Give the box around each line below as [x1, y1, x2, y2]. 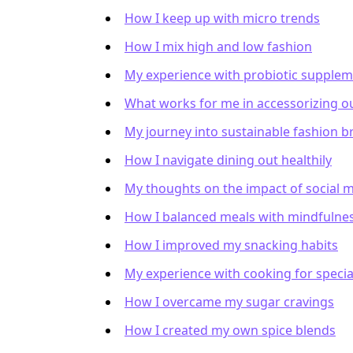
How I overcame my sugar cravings [124, 293, 334, 310]
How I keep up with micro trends [124, 9, 320, 27]
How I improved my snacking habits [124, 236, 338, 254]
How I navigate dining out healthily [124, 151, 332, 169]
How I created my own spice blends [124, 321, 336, 339]
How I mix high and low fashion [124, 38, 312, 55]
